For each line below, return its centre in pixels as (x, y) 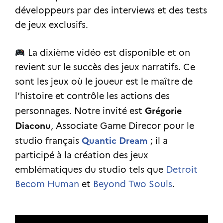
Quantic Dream (115, 140)
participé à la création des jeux (82, 155)
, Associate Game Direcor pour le (122, 126)
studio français (48, 141)
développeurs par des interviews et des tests (111, 10)
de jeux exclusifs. (52, 25)
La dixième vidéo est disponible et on (108, 53)
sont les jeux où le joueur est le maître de (104, 81)
